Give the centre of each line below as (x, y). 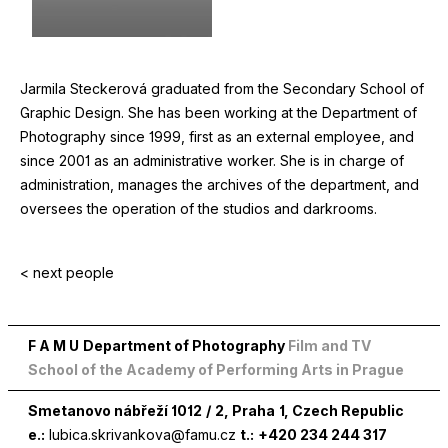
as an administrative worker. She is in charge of (247, 161)
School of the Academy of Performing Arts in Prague (216, 370)
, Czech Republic (344, 411)
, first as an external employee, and (297, 137)
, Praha (249, 411)
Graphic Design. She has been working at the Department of (218, 113)
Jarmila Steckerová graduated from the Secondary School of (222, 89)
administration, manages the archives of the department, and (219, 185)
